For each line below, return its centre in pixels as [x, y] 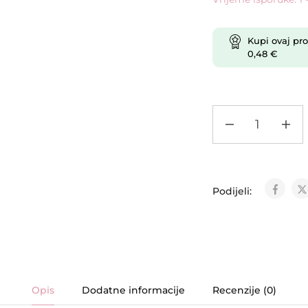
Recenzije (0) [244, 290]
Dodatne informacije [133, 290]
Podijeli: [233, 191]
